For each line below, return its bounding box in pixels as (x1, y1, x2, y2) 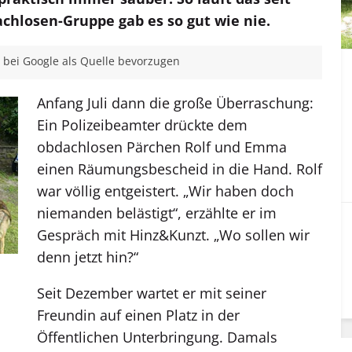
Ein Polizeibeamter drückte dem (37, 115, 247, 134)
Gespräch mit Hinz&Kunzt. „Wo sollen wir (37, 225, 310, 244)
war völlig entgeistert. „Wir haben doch (37, 181, 294, 200)
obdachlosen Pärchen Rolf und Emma (37, 137, 287, 156)
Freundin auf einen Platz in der (37, 305, 240, 324)
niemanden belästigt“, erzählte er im (37, 203, 277, 222)
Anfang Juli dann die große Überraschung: (37, 93, 313, 112)
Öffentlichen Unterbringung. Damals (37, 327, 277, 346)
